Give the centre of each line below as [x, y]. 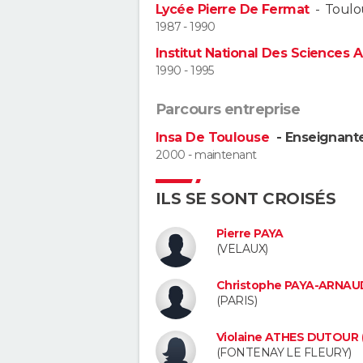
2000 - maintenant [206, 155]
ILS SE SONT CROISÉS [246, 199]
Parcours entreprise [228, 110]
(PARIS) [237, 301]
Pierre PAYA [250, 234]
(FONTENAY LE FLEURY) [284, 352]
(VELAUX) [242, 249]
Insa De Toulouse [214, 138]
